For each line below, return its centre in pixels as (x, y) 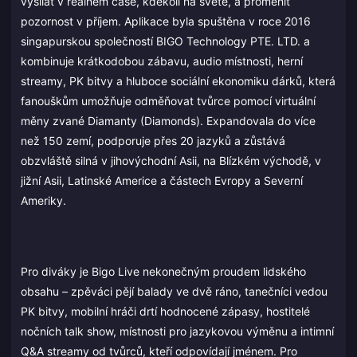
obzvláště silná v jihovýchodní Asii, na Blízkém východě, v (171, 161)
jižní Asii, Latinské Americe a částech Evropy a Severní (162, 181)
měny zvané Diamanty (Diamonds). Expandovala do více (168, 121)
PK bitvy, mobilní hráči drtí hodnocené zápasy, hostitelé (165, 311)
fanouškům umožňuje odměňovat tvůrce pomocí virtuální (168, 101)
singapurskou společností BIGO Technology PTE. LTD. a (165, 41)
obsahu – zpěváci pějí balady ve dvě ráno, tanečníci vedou (174, 291)
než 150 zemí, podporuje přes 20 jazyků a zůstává (153, 141)
